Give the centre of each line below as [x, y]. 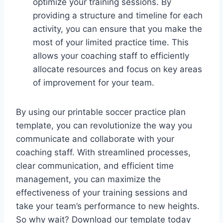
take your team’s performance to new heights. [108, 206]
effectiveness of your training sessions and [102, 192]
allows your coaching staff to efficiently [111, 56]
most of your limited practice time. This [111, 42]
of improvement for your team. [94, 82]
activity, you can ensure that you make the [117, 29]
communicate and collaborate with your [95, 139]
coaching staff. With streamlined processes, [103, 152]
